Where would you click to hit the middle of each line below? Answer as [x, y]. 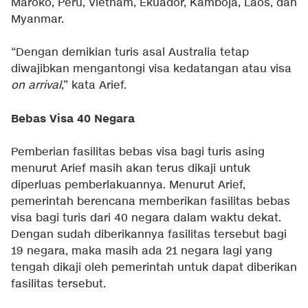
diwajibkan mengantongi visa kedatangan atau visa [151, 69]
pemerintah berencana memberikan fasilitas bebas [151, 202]
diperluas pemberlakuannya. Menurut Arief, [128, 186]
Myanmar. [37, 20]
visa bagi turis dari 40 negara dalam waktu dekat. [146, 219]
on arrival [36, 86]
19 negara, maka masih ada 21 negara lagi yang [142, 252]
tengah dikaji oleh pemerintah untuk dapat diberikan [154, 268]
